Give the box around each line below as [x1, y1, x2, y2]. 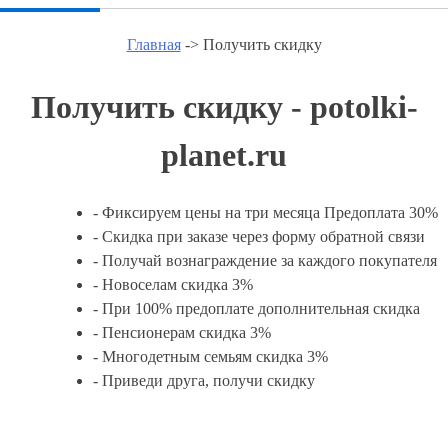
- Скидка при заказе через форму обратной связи [93, 227, 425, 245]
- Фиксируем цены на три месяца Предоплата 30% [93, 203, 438, 221]
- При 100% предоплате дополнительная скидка [93, 299, 420, 317]
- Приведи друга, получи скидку [93, 371, 315, 389]
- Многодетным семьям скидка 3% [93, 347, 328, 365]
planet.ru [161, 137, 287, 174]
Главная [126, 36, 181, 53]
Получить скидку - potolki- [30, 89, 418, 126]
